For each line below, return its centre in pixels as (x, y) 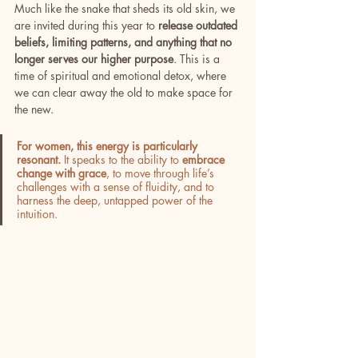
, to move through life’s (162, 173)
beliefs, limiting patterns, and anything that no (125, 42)
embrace (205, 159)
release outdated (199, 25)
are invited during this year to (86, 25)
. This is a (198, 58)
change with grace (62, 173)
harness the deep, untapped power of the (116, 200)
